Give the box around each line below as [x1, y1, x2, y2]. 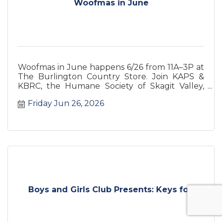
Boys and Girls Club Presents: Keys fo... [28, 184, 194, 194]
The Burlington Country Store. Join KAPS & [18, 71, 204, 81]
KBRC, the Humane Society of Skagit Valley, [18, 81, 204, 91]
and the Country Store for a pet [18, 90, 144, 100]
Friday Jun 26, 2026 [28, 99, 104, 109]
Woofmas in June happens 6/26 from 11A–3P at [18, 62, 204, 72]
